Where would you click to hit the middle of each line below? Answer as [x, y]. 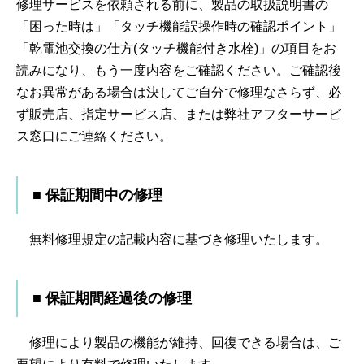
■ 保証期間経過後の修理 [112, 299]
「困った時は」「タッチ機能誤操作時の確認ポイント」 [179, 27]
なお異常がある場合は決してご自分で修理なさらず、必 [179, 93]
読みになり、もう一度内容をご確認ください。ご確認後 [179, 71]
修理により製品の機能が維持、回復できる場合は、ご [179, 343]
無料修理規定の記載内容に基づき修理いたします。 [172, 240]
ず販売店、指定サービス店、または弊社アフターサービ [179, 115]
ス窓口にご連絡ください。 [94, 136]
